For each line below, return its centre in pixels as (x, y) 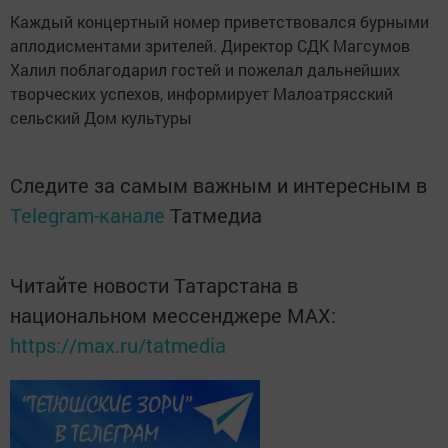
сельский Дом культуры (101, 117)
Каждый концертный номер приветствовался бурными (219, 21)
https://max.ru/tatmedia (118, 345)
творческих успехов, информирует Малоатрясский (201, 93)
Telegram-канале (87, 215)
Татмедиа (216, 215)
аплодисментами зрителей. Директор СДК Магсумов (210, 45)
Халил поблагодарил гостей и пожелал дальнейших (205, 69)
